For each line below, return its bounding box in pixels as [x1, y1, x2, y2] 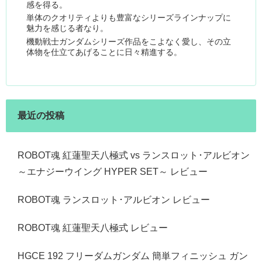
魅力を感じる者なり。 [26, 23, 109, 33]
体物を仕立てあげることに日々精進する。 [26, 47, 182, 57]
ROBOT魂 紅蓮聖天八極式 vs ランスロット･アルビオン [18, 150, 250, 160]
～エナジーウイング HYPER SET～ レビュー [18, 166, 208, 177]
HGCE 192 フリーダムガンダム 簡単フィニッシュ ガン [18, 250, 248, 261]
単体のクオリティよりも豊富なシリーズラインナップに [26, 13, 232, 23]
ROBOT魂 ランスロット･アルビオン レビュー [18, 194, 210, 205]
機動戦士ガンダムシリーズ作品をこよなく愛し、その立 [26, 36, 232, 46]
